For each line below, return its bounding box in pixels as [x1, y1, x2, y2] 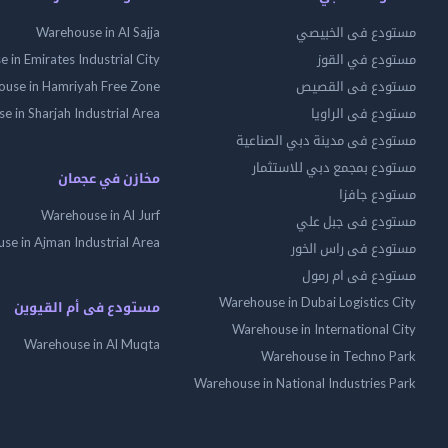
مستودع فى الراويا [311, 105, 416, 121]
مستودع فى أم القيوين [14, 299, 160, 315]
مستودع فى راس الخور [291, 240, 416, 256]
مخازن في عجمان [58, 170, 160, 186]
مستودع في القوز [317, 51, 416, 67]
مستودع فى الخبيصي [296, 24, 416, 40]
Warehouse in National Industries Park [194, 375, 416, 391]
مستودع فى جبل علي [296, 213, 416, 229]
